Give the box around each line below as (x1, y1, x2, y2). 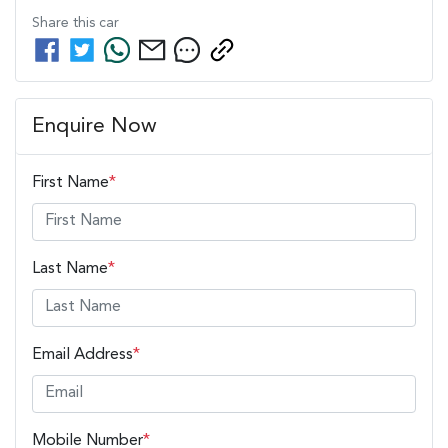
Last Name (32, 260, 108, 277)
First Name (32, 174, 109, 191)
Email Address (32, 346, 133, 363)
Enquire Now (32, 115, 157, 137)
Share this (32, 15, 99, 30)
